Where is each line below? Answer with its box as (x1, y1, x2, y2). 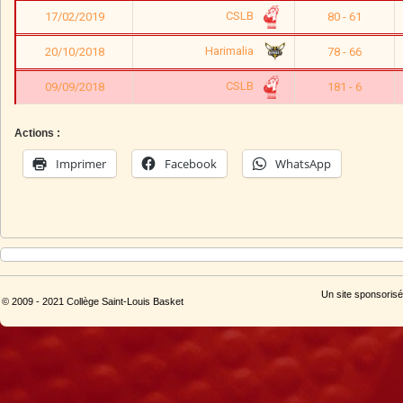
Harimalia (204, 44, 256, 58)
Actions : (14, 127, 60, 139)
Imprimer (56, 156, 106, 172)
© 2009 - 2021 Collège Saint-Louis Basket (2, 295, 184, 307)
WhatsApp (275, 156, 331, 172)
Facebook (165, 156, 217, 172)
